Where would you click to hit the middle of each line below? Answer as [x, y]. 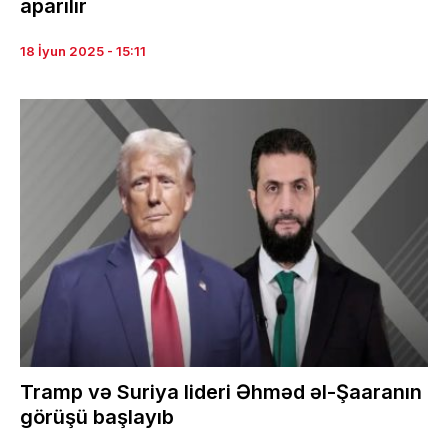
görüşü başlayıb [97, 417]
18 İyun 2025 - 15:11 [83, 50]
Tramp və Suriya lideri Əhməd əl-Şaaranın [221, 392]
